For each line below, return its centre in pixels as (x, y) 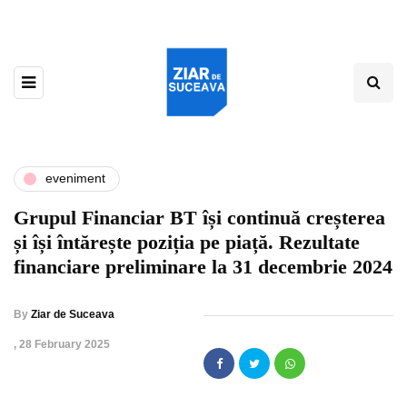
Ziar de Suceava (73, 314)
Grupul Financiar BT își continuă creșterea (199, 217)
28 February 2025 (65, 344)
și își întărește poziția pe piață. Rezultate (187, 242)
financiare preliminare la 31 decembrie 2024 (203, 266)
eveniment (75, 179)
